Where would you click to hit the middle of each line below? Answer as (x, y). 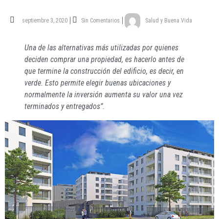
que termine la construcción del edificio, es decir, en (104, 71)
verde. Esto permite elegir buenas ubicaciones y (98, 83)
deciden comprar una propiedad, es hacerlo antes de (104, 59)
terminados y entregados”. (65, 106)
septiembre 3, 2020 (45, 21)
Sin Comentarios (100, 21)
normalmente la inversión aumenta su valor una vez (104, 95)
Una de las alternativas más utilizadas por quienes (101, 48)
